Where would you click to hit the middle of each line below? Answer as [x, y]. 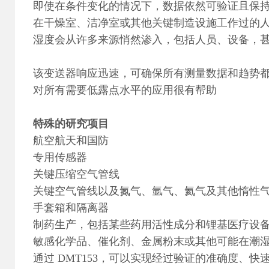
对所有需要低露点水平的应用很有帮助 [125, 90]
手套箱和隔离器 [71, 208]
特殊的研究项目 [71, 124]
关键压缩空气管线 [76, 174]
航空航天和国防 [71, 141]
